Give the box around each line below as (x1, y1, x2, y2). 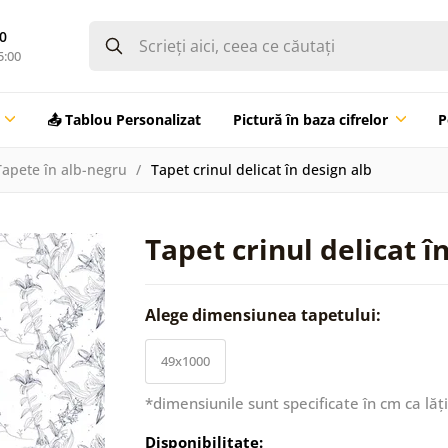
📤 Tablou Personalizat (46, 109, 201, 129)
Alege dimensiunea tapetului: (145, 303, 385, 326)
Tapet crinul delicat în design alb (150, 159, 372, 179)
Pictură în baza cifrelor (232, 109, 388, 129)
